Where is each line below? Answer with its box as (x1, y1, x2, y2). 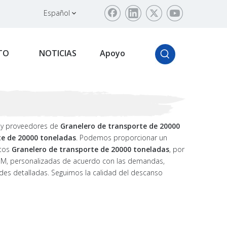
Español (44, 8, 70, 18)
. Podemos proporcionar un (76, 133, 167, 142)
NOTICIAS (39, 48, 77, 59)
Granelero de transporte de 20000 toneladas (12, 144, 169, 154)
